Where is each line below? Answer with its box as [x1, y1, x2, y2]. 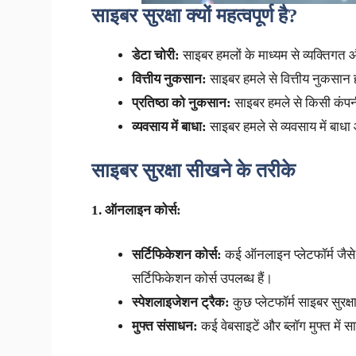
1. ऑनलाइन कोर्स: [91, 203, 181, 219]
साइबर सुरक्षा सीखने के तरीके [91, 160, 296, 182]
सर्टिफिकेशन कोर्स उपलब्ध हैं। [131, 270, 273, 286]
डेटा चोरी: [131, 47, 180, 63]
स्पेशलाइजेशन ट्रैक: [131, 294, 230, 310]
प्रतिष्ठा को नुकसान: [131, 95, 231, 110]
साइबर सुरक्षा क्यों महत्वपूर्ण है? [91, 4, 298, 26]
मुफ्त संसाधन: [131, 318, 198, 334]
